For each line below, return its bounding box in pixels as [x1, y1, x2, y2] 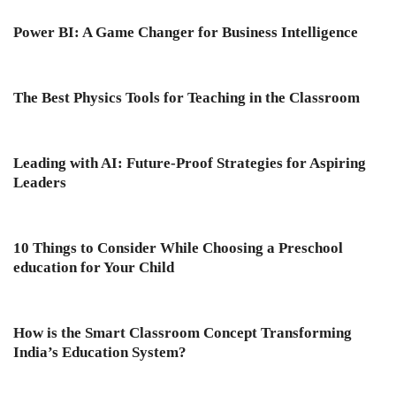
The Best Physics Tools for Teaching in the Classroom [13, 89, 360, 107]
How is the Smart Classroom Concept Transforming [13, 324, 352, 342]
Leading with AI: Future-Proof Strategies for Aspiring [13, 155, 366, 172]
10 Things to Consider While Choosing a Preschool [13, 240, 343, 257]
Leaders [13, 174, 66, 192]
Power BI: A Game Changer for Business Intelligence [13, 24, 358, 42]
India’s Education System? [13, 344, 187, 362]
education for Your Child [13, 259, 174, 277]
